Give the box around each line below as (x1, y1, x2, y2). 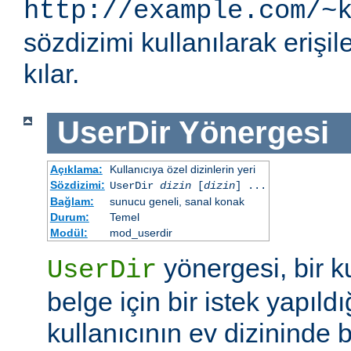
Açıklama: (49, 162, 103, 175)
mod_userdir (109, 226, 172, 239)
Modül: (49, 226, 88, 239)
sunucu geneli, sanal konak (109, 194, 244, 208)
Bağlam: (49, 194, 94, 208)
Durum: (49, 210, 89, 223)
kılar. (24, 59, 79, 89)
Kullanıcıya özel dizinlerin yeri (109, 162, 255, 175)
